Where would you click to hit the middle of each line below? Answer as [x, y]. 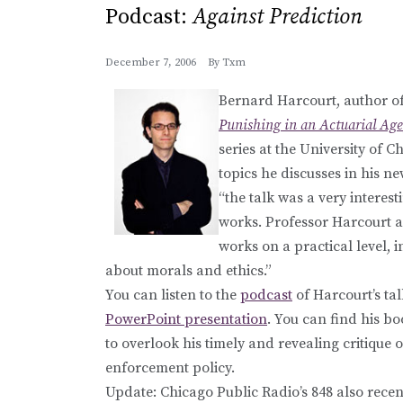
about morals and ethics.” [188, 270]
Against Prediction [278, 17]
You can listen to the [173, 295]
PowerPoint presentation [186, 319]
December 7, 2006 [151, 62]
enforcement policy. [170, 367]
